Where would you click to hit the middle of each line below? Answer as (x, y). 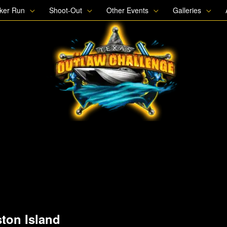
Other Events (128, 10)
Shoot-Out (66, 10)
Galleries (187, 10)
